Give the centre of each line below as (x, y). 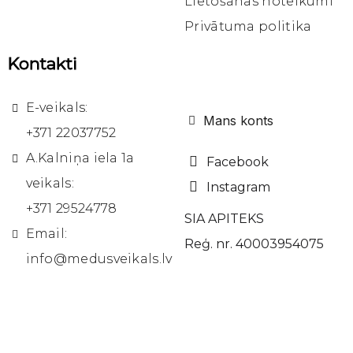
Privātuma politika (248, 27)
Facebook (237, 162)
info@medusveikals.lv (99, 259)
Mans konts (238, 121)
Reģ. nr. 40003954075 (254, 244)
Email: (46, 234)
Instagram (238, 188)
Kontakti (43, 64)
